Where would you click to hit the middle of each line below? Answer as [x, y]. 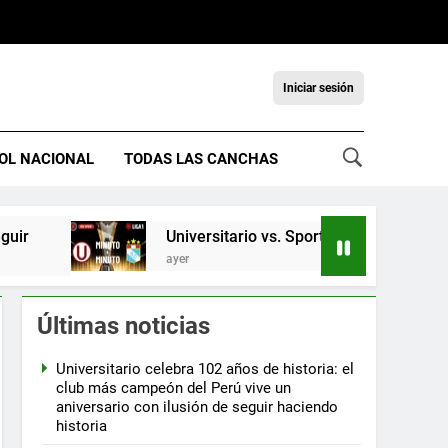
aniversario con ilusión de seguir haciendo [197, 407]
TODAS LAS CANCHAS [201, 159]
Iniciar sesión [318, 87]
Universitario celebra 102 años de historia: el [205, 369]
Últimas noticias [123, 326]
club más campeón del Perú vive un [173, 388]
